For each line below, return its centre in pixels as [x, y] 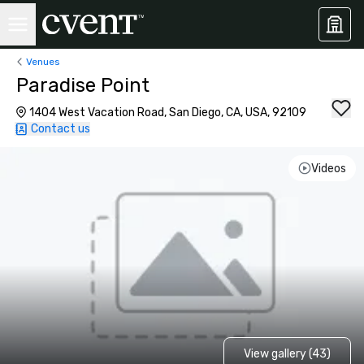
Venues [43, 61]
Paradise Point [83, 85]
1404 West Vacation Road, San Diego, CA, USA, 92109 [168, 113]
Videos [328, 168]
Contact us [61, 129]
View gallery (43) [287, 353]
